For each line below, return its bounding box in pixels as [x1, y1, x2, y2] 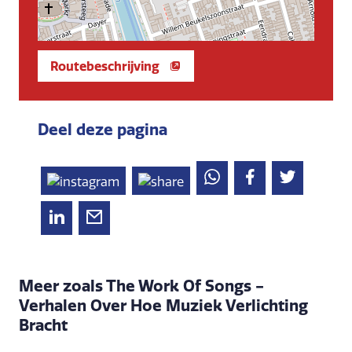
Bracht [19, 315, 68, 335]
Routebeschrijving [50, 58, 159, 75]
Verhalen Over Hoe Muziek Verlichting [19, 295, 308, 316]
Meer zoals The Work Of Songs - [19, 276, 264, 296]
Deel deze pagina [38, 119, 167, 140]
